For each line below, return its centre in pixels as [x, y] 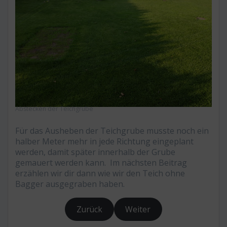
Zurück [89, 209]
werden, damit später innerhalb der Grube [95, 152]
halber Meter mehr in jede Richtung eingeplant [104, 142]
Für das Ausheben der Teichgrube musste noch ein [112, 131]
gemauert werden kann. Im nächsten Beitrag [101, 163]
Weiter [138, 209]
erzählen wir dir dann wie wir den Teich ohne [100, 174]
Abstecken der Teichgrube [54, 109]
